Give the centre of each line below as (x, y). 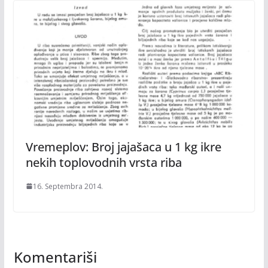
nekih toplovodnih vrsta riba (103, 162)
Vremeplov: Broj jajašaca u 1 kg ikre (123, 147)
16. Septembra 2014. (68, 186)
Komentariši (55, 257)
